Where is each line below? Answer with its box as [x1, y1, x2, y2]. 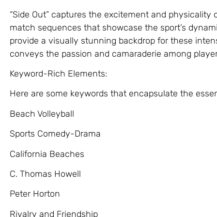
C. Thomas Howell [10, 169, 81, 180]
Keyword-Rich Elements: [10, 68, 107, 79]
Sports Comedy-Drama [10, 128, 101, 139]
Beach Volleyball [10, 108, 74, 119]
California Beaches [10, 148, 84, 159]
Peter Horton [10, 188, 60, 200]
